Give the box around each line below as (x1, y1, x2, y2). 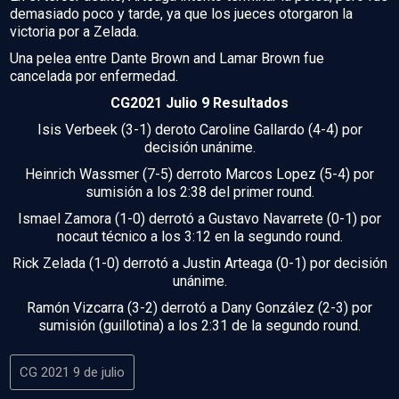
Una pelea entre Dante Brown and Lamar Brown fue (10, 50, 324, 68)
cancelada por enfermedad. (10, 68, 178, 85)
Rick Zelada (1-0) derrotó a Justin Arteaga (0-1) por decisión (12, 255, 387, 273)
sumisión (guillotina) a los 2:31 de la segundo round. (38, 317, 361, 335)
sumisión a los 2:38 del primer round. (85, 183, 314, 201)
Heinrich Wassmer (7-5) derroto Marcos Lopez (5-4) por (25, 166, 374, 183)
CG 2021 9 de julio (20, 363, 125, 380)
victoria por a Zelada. (10, 23, 139, 41)
